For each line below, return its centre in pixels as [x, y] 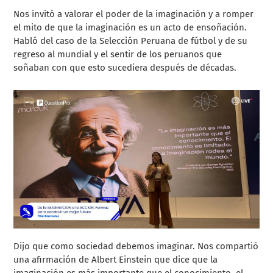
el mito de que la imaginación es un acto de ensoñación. [130, 27]
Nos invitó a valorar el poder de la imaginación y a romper [134, 14]
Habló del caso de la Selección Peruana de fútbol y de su [131, 41]
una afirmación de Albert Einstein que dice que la [116, 260]
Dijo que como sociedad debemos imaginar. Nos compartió [136, 246]
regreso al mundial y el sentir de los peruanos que [118, 54]
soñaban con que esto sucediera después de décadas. [125, 67]
